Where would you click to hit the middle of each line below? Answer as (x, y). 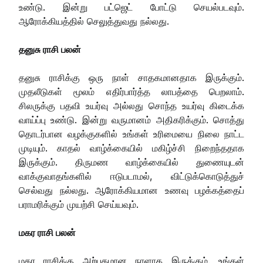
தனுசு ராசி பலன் (50, 49)
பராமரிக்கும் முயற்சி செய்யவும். (79, 204)
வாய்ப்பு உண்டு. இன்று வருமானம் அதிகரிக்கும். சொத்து (131, 119)
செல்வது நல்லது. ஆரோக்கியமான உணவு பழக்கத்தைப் (131, 190)
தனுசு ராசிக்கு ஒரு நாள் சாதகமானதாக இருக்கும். (131, 77)
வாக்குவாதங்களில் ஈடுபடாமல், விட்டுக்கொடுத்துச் (131, 176)
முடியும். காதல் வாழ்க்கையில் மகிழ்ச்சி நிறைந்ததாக (131, 148)
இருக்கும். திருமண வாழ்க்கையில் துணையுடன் (131, 162)
